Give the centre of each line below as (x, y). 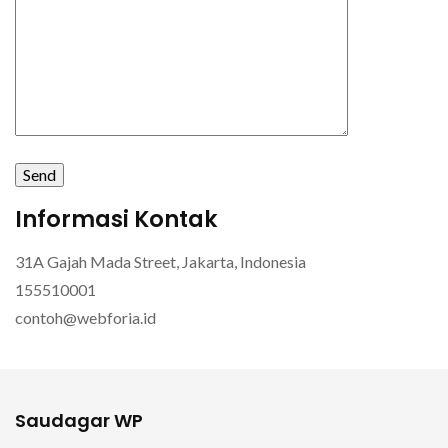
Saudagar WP (79, 421)
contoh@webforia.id (85, 318)
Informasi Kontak (116, 219)
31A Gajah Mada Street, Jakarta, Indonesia (160, 262)
